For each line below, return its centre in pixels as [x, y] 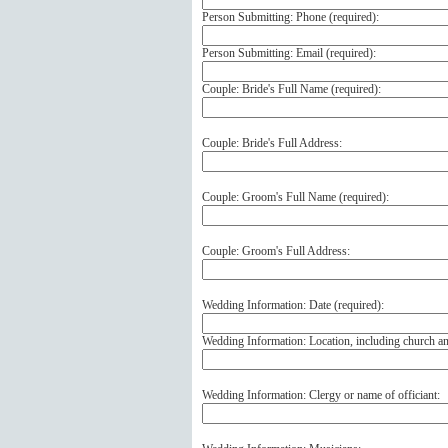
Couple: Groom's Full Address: [276, 250]
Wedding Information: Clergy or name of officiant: [321, 394]
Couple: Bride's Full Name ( [268, 88]
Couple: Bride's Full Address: [272, 142]
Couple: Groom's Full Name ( [272, 196]
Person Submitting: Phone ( [267, 16]
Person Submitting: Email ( [266, 52]
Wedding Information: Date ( [270, 304]
